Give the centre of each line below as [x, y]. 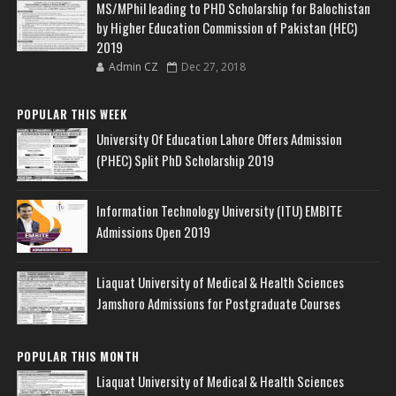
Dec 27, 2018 [213, 66]
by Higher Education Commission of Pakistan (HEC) [226, 27]
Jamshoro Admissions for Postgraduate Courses [218, 303]
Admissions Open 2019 [153, 231]
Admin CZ [133, 66]
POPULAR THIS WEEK [72, 114]
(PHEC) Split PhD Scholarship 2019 [185, 160]
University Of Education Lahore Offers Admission [219, 138]
